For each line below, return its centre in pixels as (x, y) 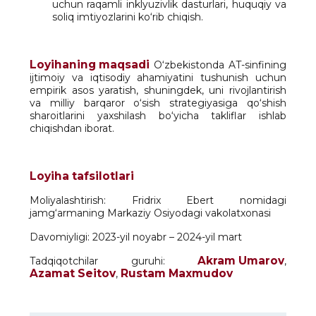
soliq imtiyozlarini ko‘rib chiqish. (128, 17)
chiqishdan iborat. (72, 128)
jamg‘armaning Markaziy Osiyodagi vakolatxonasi (150, 213)
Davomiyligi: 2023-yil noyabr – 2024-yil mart (136, 237)
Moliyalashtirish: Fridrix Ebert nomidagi (158, 200)
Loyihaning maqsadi (90, 65)
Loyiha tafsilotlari (82, 176)
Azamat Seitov (73, 273)
